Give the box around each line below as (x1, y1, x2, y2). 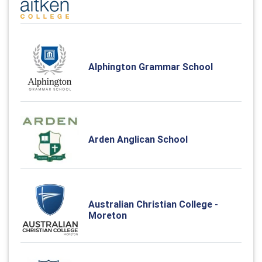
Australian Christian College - (88, 198, 218, 211)
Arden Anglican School (88, 133, 188, 146)
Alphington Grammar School (88, 61, 213, 73)
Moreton (88, 209, 127, 222)
